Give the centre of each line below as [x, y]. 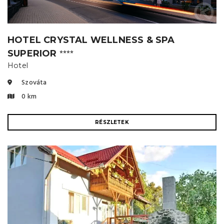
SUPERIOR [33, 54]
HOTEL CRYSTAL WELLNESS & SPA [91, 40]
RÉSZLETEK [112, 122]
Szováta [33, 83]
